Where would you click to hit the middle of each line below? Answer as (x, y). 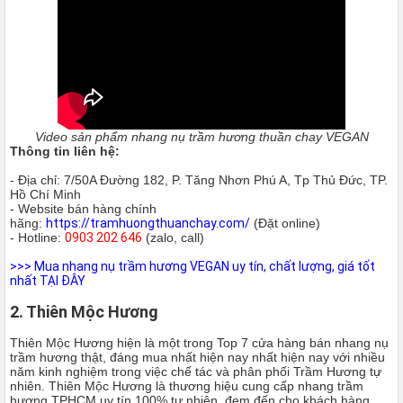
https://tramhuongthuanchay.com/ (148, 223)
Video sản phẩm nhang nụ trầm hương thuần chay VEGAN (201, 137)
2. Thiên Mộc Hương (84, 312)
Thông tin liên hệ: (65, 151)
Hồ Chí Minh (45, 194)
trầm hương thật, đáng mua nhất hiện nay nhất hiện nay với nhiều (197, 357)
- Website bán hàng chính (83, 209)
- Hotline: (37, 237)
